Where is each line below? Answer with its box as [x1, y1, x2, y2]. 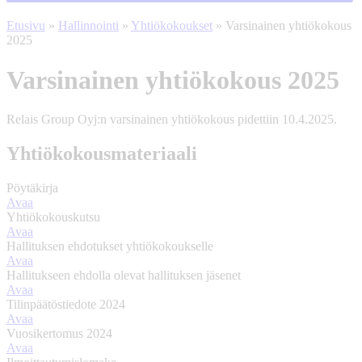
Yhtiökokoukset [131, 19, 213, 33]
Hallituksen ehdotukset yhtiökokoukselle [6, 239, 213, 254]
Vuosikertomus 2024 [6, 326, 112, 341]
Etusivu [6, 19, 45, 33]
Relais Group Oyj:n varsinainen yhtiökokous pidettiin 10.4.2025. [6, 112, 337, 127]
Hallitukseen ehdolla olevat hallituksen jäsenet [6, 268, 241, 283]
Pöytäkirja [6, 181, 58, 196]
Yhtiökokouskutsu [6, 210, 100, 225]
